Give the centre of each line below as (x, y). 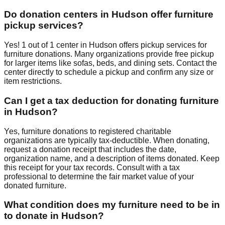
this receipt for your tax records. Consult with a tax (92, 167)
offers (129, 45)
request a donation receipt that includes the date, (90, 149)
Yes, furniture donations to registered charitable (88, 131)
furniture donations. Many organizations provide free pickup (109, 54)
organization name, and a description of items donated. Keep (112, 158)
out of (38, 45)
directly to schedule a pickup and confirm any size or (120, 72)
